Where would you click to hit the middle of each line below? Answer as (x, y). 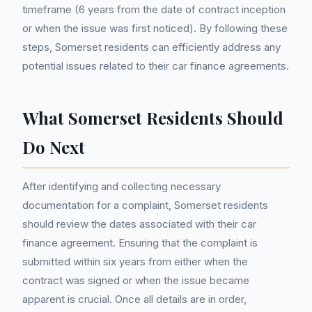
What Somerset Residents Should (153, 118)
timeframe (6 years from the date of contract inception (154, 9)
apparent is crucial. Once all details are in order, (134, 299)
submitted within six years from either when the (135, 262)
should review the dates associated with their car (139, 224)
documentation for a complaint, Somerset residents (145, 205)
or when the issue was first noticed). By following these (155, 28)
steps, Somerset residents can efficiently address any (151, 47)
